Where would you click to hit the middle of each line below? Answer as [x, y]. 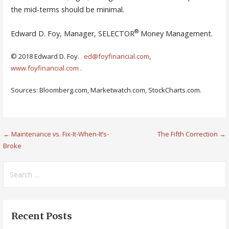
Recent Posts [42, 216]
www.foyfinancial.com [44, 68]
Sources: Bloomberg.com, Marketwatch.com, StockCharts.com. [106, 90]
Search [16, 167]
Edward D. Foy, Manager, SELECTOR [72, 33]
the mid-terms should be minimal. [67, 10]
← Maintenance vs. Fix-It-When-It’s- [56, 134]
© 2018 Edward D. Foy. [47, 56]
